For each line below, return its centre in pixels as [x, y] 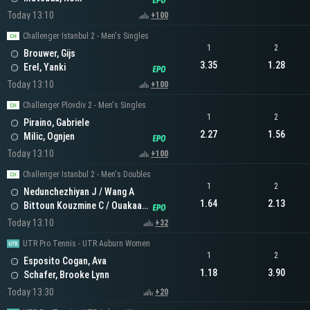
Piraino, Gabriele [56, 123]
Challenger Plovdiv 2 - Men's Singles [84, 106]
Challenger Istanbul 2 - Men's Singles [86, 36]
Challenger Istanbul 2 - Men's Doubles [87, 175]
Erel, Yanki [45, 67]
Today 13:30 [30, 292]
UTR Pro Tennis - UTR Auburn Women [86, 244]
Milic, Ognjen [49, 137]
